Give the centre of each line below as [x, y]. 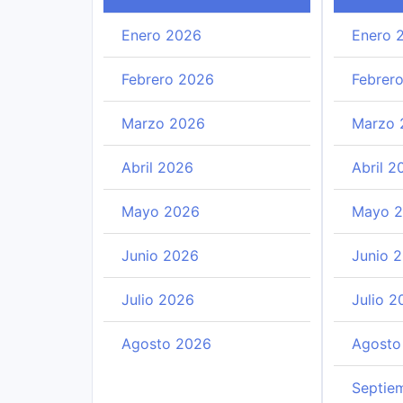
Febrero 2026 [168, 79]
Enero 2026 [161, 35]
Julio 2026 [158, 300]
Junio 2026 [160, 255]
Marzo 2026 [163, 123]
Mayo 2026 [161, 211]
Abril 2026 [157, 167]
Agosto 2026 [166, 344]
